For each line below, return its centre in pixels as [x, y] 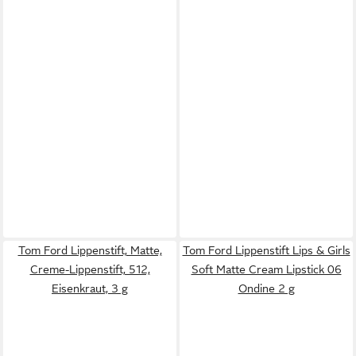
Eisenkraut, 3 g [90, 288]
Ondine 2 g [266, 288]
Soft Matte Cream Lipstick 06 [266, 269]
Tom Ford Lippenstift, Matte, [90, 250]
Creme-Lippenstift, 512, [90, 269]
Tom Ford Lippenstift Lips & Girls [266, 250]
